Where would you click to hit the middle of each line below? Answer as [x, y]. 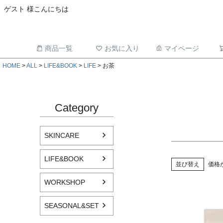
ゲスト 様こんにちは [36, 9]
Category [77, 108]
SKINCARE [62, 136]
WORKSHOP [65, 182]
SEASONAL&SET [72, 206]
